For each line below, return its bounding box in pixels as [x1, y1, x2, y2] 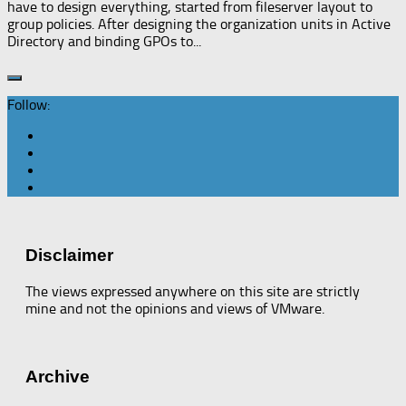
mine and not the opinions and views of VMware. [25, 300, 324, 317]
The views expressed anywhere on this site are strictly [25, 283, 360, 300]
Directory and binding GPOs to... [7, 32, 201, 50]
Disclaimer [25, 246, 113, 266]
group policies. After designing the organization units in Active [7, 14, 391, 33]
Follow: [7, 95, 50, 113]
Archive [25, 366, 90, 386]
